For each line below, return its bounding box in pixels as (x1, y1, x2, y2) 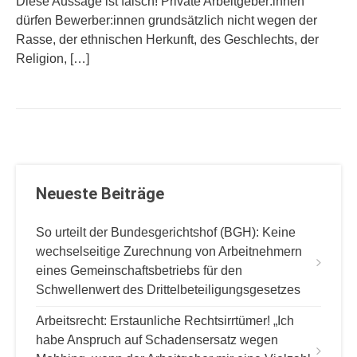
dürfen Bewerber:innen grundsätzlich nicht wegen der (16, 14, 317, 27)
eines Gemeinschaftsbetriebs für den (36, 264, 242, 277)
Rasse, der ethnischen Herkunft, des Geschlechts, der (16, 33, 319, 46)
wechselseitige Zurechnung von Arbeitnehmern (36, 245, 302, 258)
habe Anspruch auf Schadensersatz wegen (36, 333, 278, 347)
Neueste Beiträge (36, 184, 164, 203)
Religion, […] (16, 52, 89, 65)
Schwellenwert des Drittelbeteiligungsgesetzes (36, 283, 300, 296)
